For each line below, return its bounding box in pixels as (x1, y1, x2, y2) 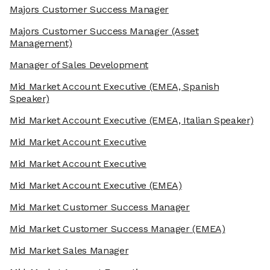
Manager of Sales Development (10, 59, 149, 71)
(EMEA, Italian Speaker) (146, 115, 254, 127)
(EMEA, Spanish (146, 81, 219, 93)
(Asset (169, 25, 199, 37)
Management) (10, 37, 72, 49)
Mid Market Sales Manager (10, 245, 129, 257)
